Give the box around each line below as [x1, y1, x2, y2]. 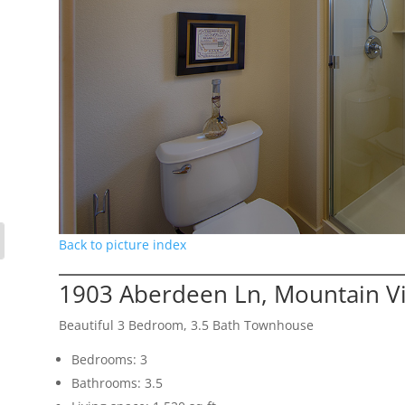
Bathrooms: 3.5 [71, 374, 163, 392]
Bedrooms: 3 [71, 351, 147, 369]
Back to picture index [58, 236, 186, 254]
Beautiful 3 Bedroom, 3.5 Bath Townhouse [58, 316, 314, 334]
